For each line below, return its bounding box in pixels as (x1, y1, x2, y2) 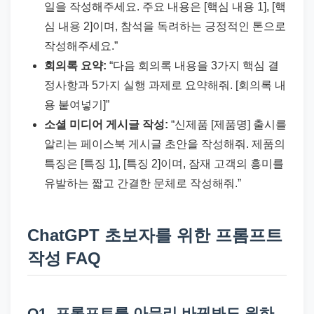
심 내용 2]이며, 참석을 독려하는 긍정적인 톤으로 (44, 20, 286, 32)
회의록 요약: (44, 59, 107, 71)
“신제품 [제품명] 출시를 (168, 118, 287, 130)
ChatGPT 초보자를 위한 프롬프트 (27, 226, 282, 245)
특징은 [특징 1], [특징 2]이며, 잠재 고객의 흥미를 (44, 157, 284, 170)
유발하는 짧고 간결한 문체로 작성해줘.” (44, 177, 241, 189)
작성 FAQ (27, 249, 101, 268)
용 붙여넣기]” (44, 98, 109, 111)
